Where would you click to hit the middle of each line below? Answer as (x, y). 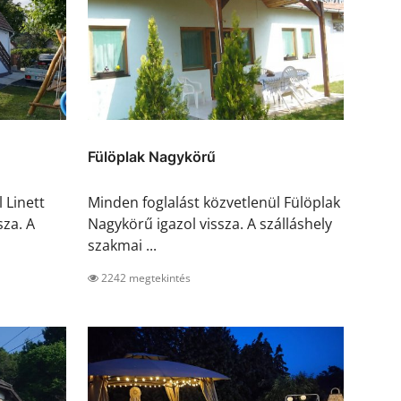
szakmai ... (122, 246)
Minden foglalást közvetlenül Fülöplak (214, 203)
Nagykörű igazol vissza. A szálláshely (210, 224)
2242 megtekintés (145, 278)
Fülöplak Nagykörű (152, 157)
